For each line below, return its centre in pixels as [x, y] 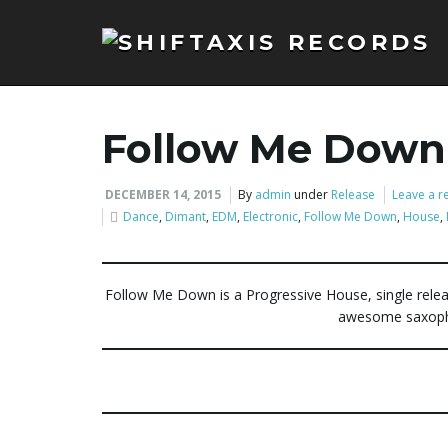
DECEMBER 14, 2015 [163, 194]
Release [353, 194]
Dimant [185, 216]
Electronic [270, 216]
